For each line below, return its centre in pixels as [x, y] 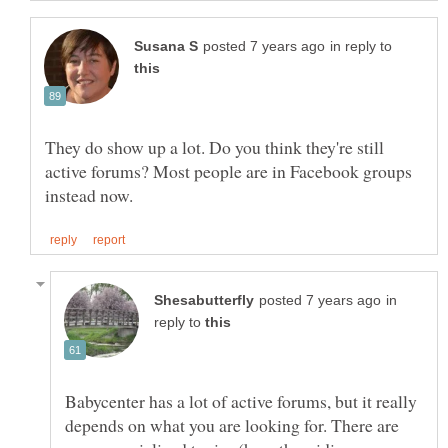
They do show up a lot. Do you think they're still [214, 146]
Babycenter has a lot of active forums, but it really [241, 401]
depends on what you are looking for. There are [232, 425]
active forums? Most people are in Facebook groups [228, 170]
